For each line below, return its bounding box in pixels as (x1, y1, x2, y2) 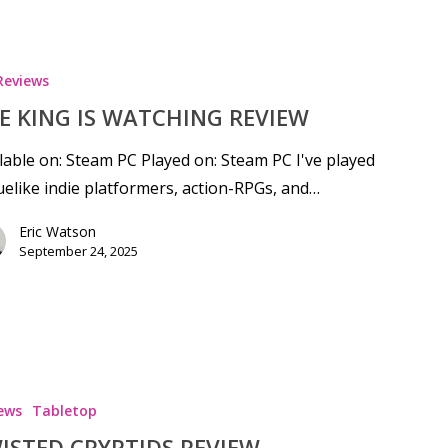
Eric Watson (18, 222, 96, 242)
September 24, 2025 (18, 242, 138, 261)
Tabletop (31, 401, 97, 421)
